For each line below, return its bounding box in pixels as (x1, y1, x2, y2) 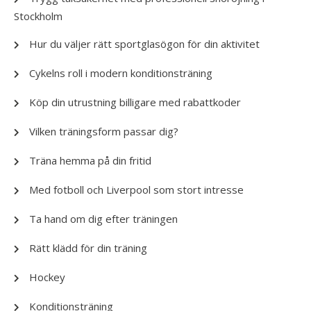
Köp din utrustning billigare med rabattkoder (29, 95, 241, 109)
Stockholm (14, 9, 62, 23)
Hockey (29, 270, 65, 284)
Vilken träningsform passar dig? (29, 124, 178, 138)
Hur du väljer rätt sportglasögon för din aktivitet (29, 37, 260, 51)
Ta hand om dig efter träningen (29, 212, 178, 226)
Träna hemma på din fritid (29, 153, 151, 167)
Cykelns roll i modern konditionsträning (29, 66, 212, 80)
